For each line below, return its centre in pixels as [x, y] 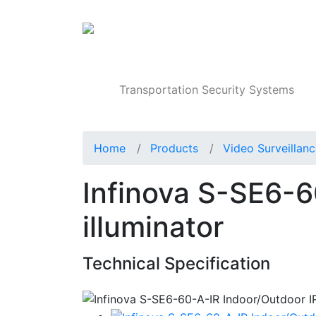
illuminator [153, 227]
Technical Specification [176, 264]
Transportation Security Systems [207, 90]
